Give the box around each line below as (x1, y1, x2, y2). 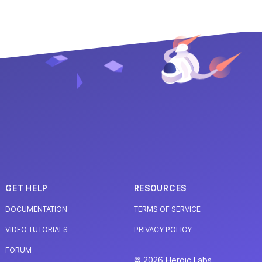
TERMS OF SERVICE (133, 205, 201, 214)
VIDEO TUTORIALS (5, 225, 68, 235)
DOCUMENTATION (5, 205, 68, 214)
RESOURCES (133, 183, 187, 194)
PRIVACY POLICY (133, 225, 192, 235)
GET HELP (5, 183, 48, 194)
